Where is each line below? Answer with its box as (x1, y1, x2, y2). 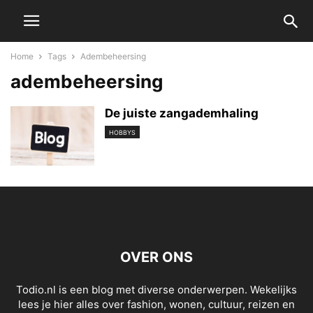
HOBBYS (109, 129, 136, 137)
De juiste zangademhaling (105, 106, 259, 120)
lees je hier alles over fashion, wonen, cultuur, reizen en (18, 298, 295, 311)
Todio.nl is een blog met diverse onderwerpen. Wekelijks (16, 283, 297, 296)
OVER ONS (120, 249, 193, 265)
